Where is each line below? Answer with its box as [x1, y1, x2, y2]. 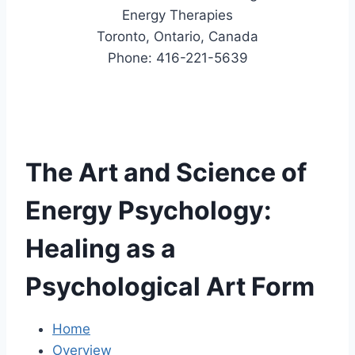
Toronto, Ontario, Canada [97, 29, 258, 44]
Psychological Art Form [25, 271, 315, 302]
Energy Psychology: [25, 195, 272, 226]
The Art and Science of [25, 157, 307, 188]
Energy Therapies [122, 7, 233, 23]
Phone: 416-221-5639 [107, 50, 248, 66]
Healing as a [25, 233, 176, 264]
